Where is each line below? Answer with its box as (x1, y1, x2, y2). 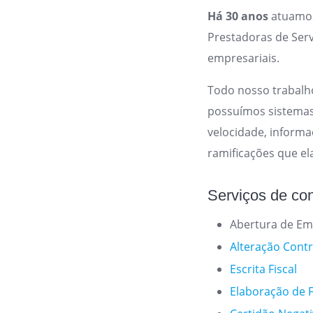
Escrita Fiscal (230, 261, 298, 277)
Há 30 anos (208, 8, 269, 24)
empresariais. (208, 50, 280, 66)
